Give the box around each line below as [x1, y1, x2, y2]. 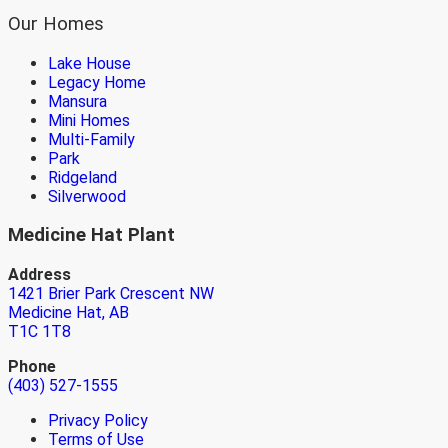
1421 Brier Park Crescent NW [8, 284, 214, 304]
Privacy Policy [48, 411, 148, 431]
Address [8, 265, 71, 285]
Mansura [48, 91, 107, 111]
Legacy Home [48, 72, 146, 92]
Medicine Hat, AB [8, 303, 129, 323]
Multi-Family [48, 129, 135, 149]
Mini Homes [48, 110, 130, 130]
